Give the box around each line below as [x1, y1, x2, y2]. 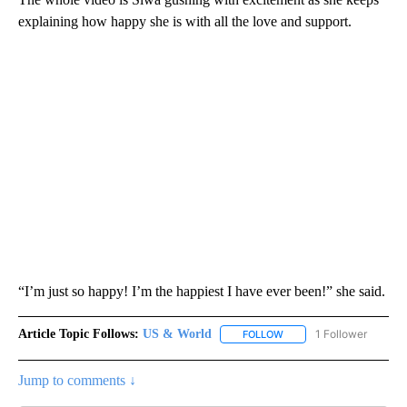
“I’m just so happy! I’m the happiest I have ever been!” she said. [18, 283, 385, 300]
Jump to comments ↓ [18, 372, 136, 389]
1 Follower [315, 327, 367, 342]
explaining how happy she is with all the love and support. [18, 14, 352, 30]
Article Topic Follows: [18, 327, 139, 342]
